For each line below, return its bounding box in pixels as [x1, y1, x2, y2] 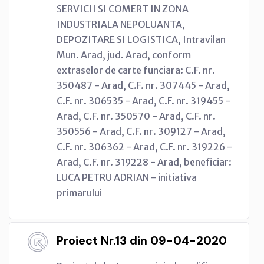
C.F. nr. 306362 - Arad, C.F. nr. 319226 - [57, 140, 232, 153]
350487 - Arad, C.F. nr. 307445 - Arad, [57, 79, 230, 91]
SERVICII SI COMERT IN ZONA [57, 2, 189, 15]
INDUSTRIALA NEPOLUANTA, [57, 18, 185, 30]
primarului [57, 186, 102, 199]
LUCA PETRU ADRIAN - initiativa [57, 171, 197, 183]
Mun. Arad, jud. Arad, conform [57, 48, 191, 61]
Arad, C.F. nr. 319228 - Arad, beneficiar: [57, 156, 232, 168]
